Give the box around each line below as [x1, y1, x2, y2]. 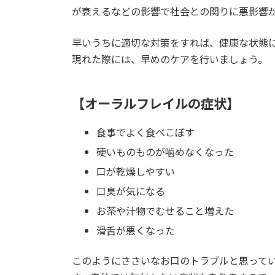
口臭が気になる [96, 184, 165, 198]
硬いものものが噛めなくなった [96, 144, 234, 159]
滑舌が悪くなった [96, 223, 175, 238]
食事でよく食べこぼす [96, 125, 195, 139]
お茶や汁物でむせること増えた [96, 203, 234, 218]
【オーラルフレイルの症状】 [72, 93, 239, 112]
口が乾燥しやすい [96, 164, 175, 179]
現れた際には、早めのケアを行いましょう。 [72, 52, 268, 67]
